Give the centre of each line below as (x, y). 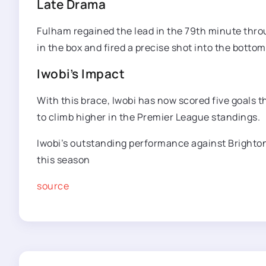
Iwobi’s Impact (81, 74)
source (53, 186)
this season (64, 160)
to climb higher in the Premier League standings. (148, 117)
